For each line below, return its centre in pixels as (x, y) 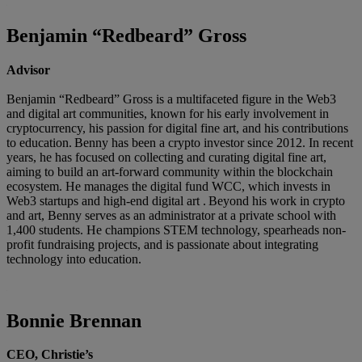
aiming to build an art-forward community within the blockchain (170, 171)
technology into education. (76, 259)
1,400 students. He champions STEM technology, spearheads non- (176, 229)
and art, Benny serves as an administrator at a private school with (171, 215)
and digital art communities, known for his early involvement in (168, 113)
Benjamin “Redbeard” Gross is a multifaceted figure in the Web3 (171, 99)
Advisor (28, 69)
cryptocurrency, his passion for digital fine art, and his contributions (177, 128)
